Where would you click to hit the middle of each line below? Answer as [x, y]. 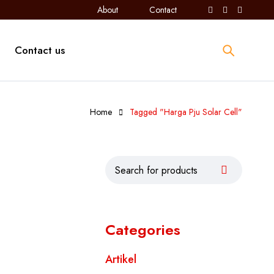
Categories [143, 230]
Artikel [121, 259]
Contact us [40, 50]
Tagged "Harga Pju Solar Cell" [186, 112]
